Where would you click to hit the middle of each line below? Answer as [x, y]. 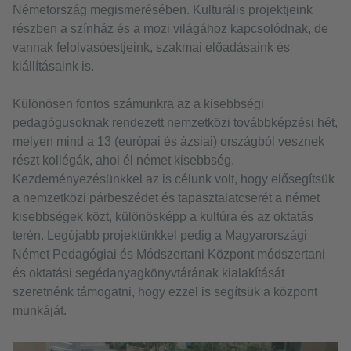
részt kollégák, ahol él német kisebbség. [123, 161]
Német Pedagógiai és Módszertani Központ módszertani [169, 255]
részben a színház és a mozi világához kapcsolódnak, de [170, 29]
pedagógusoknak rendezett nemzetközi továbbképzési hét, [175, 123]
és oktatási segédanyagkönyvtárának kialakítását [148, 273]
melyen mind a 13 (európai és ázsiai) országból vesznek [168, 142]
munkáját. [40, 311]
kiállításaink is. [53, 67]
